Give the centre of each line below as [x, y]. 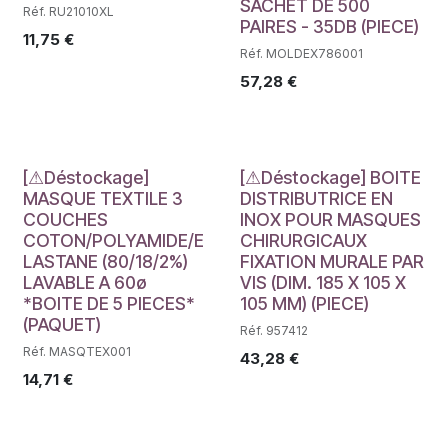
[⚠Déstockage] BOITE [330, 177]
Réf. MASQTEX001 [77, 351]
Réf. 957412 [273, 330]
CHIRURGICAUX [303, 240]
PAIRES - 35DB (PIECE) [329, 26]
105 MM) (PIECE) [304, 303]
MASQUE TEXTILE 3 [103, 198]
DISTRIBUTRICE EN [316, 198]
